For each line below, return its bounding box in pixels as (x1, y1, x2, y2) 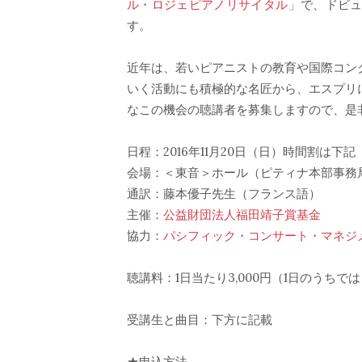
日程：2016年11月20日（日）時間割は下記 (127, 144, 356, 159)
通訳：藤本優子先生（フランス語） (127, 186, 321, 201)
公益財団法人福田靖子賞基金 (163, 207, 321, 222)
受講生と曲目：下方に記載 (127, 312, 272, 327)
